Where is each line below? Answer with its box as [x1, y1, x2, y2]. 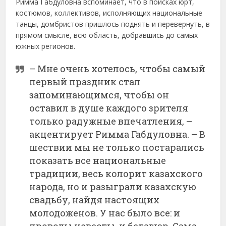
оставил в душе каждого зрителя [29, 101, 189, 114]
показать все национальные [29, 154, 166, 166]
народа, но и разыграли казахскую [29, 180, 197, 193]
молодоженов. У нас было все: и [29, 206, 181, 219]
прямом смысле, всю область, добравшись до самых [16, 30, 198, 40]
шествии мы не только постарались [29, 141, 205, 153]
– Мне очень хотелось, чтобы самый [29, 62, 206, 75]
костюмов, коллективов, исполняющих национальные [16, 8, 203, 18]
